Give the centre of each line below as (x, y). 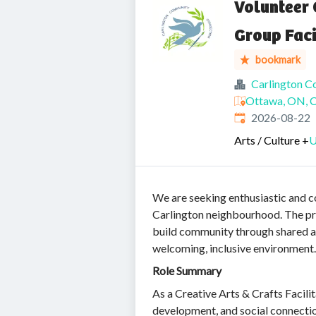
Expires (251, 117)
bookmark (278, 60)
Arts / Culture (267, 140)
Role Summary (187, 271)
